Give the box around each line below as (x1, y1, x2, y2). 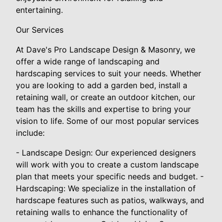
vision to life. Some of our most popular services (16, 115, 199, 126)
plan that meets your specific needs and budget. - (16, 171, 204, 181)
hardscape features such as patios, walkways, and (16, 195, 204, 205)
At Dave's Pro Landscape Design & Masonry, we (16, 44, 195, 55)
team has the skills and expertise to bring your (16, 104, 191, 114)
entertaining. (16, 4, 63, 15)
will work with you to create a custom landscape (16, 159, 199, 169)
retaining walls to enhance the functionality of (16, 207, 188, 217)
